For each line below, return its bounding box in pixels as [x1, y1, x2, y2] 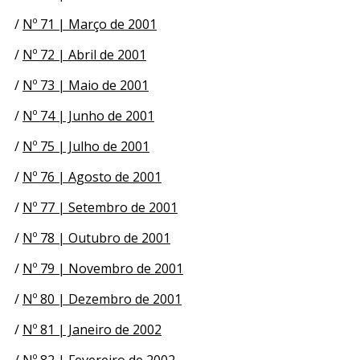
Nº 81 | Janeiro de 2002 [22, 320, 162, 338]
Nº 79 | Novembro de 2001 [22, 259, 183, 277]
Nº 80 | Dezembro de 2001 [22, 289, 182, 308]
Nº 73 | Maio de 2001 [22, 76, 149, 94]
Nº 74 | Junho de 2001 [22, 106, 154, 125]
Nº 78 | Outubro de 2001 [22, 228, 170, 247]
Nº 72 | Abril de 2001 [22, 45, 146, 63]
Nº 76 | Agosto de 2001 [22, 167, 162, 186]
